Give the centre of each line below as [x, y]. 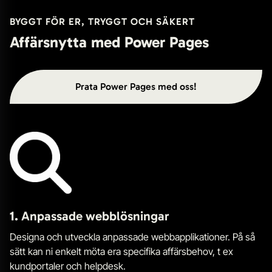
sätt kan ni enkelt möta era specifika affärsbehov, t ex [121, 251]
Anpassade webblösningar [95, 216]
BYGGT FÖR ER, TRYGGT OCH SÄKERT [102, 21]
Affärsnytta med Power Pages [109, 42]
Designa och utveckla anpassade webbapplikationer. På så [132, 236]
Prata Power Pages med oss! [136, 87]
